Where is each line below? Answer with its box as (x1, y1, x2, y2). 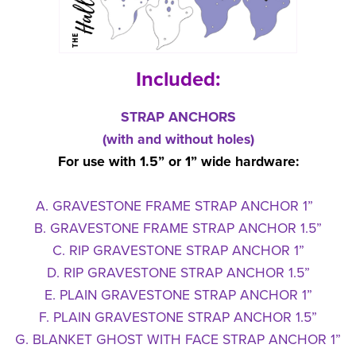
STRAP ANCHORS (120, 109, 236, 126)
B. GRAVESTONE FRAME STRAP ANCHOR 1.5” (34, 220, 322, 238)
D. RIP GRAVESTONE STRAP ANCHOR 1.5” (46, 265, 310, 282)
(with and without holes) (102, 131, 254, 149)
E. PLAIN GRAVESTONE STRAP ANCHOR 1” (44, 287, 312, 304)
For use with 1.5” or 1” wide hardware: (57, 153, 299, 171)
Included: (136, 68, 220, 92)
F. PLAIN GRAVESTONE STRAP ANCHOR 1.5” (39, 309, 317, 327)
